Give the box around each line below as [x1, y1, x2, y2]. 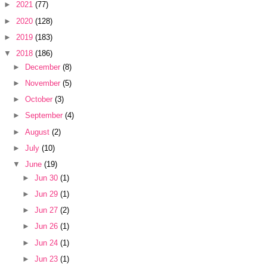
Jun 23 [34, 254, 60, 263]
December [25, 62, 63, 72]
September [25, 111, 66, 120]
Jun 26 [34, 222, 60, 231]
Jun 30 [34, 173, 60, 182]
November [25, 78, 63, 88]
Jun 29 [34, 190, 60, 198]
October [25, 95, 55, 104]
